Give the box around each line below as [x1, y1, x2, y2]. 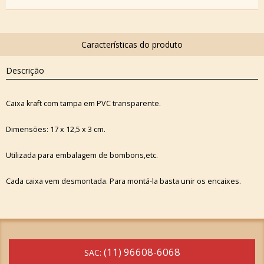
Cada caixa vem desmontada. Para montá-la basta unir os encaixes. [6, 176, 241, 186]
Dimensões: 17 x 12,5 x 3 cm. [6, 124, 105, 134]
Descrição [6, 65, 44, 76]
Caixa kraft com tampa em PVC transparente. [6, 98, 161, 108]
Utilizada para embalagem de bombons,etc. [6, 150, 158, 160]
